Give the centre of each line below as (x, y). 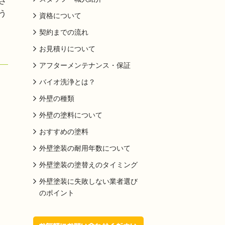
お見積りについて (67, 49)
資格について (60, 16)
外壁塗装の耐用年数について (85, 148)
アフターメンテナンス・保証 (85, 65)
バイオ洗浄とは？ (67, 82)
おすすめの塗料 (64, 132)
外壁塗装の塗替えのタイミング (88, 165)
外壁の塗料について (71, 115)
